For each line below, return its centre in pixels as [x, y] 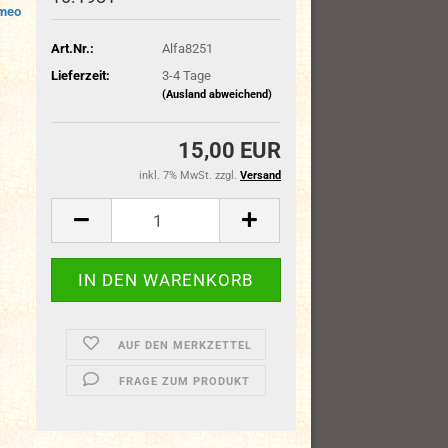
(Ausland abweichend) [216, 94]
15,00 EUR [229, 150]
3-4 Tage [186, 75]
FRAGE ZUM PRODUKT [185, 381]
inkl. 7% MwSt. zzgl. [189, 175]
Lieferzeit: [81, 75]
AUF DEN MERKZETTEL [184, 345]
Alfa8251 [187, 48]
